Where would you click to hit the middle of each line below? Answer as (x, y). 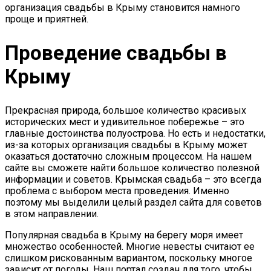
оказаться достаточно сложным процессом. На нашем (128, 157)
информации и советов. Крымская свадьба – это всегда (133, 180)
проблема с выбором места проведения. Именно (117, 191)
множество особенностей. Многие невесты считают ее (130, 247)
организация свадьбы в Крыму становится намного (122, 7)
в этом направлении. (52, 214)
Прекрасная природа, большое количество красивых (126, 111)
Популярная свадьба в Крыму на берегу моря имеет (124, 235)
